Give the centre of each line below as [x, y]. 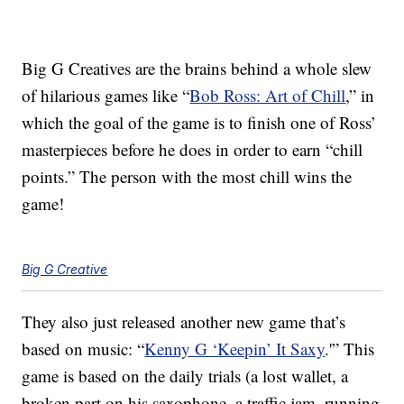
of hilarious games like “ [106, 96]
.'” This [350, 349]
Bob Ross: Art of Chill [268, 96]
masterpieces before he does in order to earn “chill [193, 150]
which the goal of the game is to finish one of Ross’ [199, 123]
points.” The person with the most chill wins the [187, 177]
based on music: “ [83, 349]
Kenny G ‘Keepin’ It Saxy [235, 349]
